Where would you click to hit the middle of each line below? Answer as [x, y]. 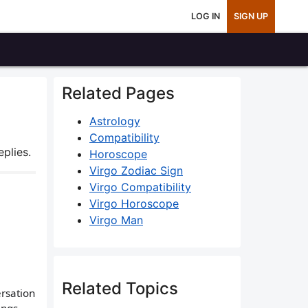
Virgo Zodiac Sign [136, 170]
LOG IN [206, 16]
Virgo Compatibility [140, 187]
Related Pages [118, 93]
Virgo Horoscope [134, 203]
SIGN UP [251, 16]
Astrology [115, 121]
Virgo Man [116, 220]
